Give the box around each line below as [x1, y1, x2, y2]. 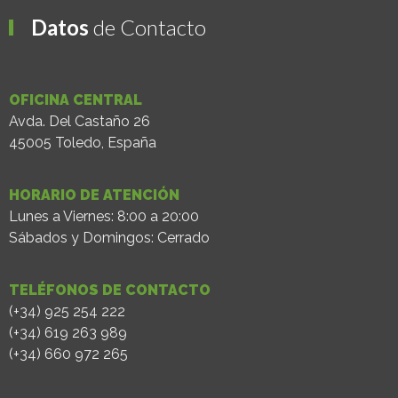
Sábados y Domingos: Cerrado [9, 229, 210, 247]
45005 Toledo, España [9, 134, 156, 152]
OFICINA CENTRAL [9, 92, 142, 109]
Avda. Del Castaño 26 [9, 113, 150, 131]
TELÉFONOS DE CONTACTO [9, 282, 211, 299]
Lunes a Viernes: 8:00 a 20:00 [9, 208, 199, 226]
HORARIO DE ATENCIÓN [9, 187, 179, 204]
